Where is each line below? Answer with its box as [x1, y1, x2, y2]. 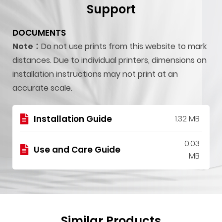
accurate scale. [12, 82, 72, 94]
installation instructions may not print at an [12, 68, 178, 80]
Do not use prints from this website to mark [41, 41, 207, 52]
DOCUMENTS [12, 27, 66, 39]
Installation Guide [34, 112, 112, 125]
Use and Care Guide [34, 144, 120, 156]
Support [86, 1, 136, 17]
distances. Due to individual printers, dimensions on [12, 55, 207, 66]
